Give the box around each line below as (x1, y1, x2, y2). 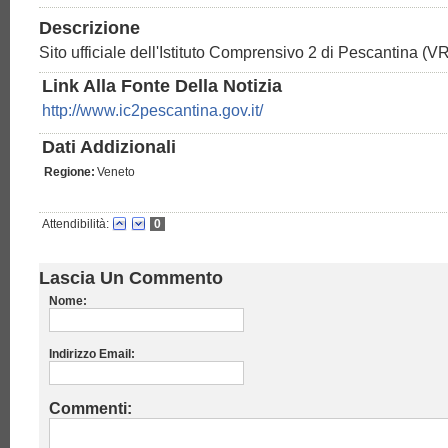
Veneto (97, 165, 135, 180)
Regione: (44, 165, 95, 180)
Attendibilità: (42, 217, 109, 232)
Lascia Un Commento (39, 268, 223, 289)
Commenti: (49, 400, 132, 418)
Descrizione (39, 18, 140, 39)
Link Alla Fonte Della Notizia (42, 76, 282, 97)
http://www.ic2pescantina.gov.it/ (42, 102, 263, 120)
